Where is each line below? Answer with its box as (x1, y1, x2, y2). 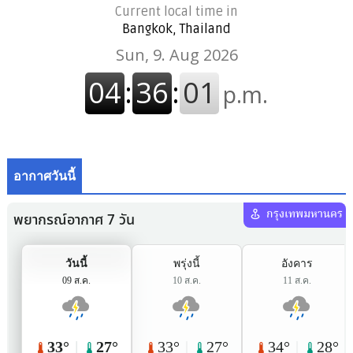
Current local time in (114, 4, 238, 20)
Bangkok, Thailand (121, 21, 231, 38)
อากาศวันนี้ (13, 169, 76, 185)
